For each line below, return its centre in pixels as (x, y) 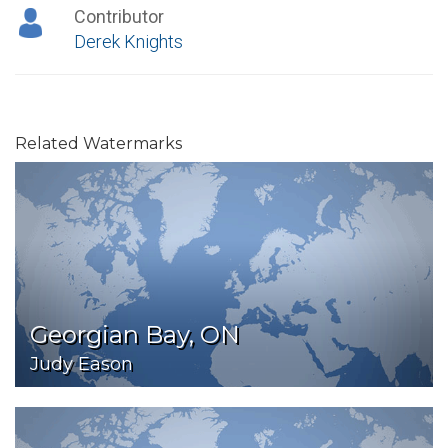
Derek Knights (128, 41)
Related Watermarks (98, 143)
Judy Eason (81, 364)
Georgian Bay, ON (135, 334)
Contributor (118, 16)
